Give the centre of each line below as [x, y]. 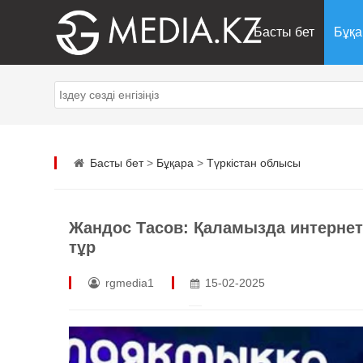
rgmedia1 [128, 283]
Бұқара [175, 163]
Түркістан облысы [253, 163]
